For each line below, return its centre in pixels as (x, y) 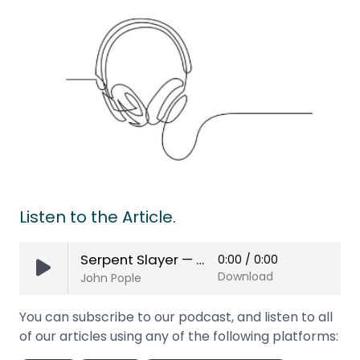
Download (245, 276)
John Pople (111, 278)
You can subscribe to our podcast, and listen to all (176, 317)
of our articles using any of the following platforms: (179, 336)
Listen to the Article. (98, 217)
